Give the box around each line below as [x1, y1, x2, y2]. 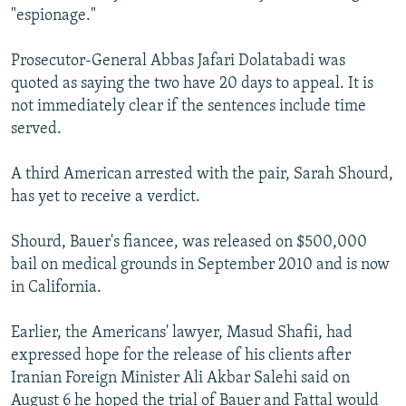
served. [11, 121, 62, 139]
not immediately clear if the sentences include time [11, 98, 366, 116]
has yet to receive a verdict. [11, 188, 200, 207]
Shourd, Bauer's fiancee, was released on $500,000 [11, 234, 367, 252]
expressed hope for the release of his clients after [11, 347, 351, 365]
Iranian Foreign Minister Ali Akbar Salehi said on [11, 370, 350, 388]
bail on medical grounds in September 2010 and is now [11, 256, 390, 275]
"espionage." [11, 7, 96, 25]
